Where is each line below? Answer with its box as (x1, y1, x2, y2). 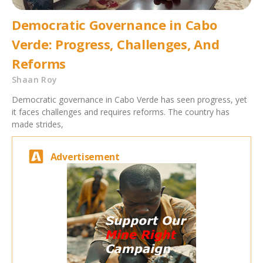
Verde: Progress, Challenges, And (12, 35, 220, 53)
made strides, (12, 119, 63, 130)
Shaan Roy (12, 74, 58, 86)
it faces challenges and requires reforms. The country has (12, 106, 230, 118)
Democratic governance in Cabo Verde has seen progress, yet (12, 94, 247, 106)
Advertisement (50, 150, 120, 163)
